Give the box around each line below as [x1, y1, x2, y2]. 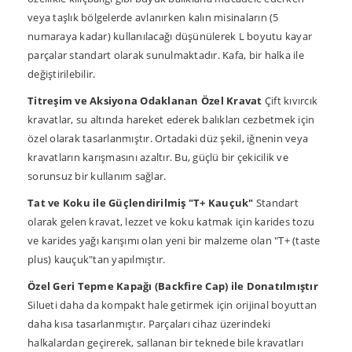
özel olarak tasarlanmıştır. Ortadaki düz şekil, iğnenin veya [27, 130, 308, 145]
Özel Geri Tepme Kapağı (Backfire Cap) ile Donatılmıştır [27, 278, 318, 293]
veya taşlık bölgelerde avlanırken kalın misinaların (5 [27, 9, 279, 24]
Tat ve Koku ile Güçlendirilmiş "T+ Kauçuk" [27, 195, 254, 210]
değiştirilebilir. [27, 66, 96, 81]
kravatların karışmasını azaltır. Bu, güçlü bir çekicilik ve [27, 149, 288, 164]
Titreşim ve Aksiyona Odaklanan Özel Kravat [27, 93, 262, 108]
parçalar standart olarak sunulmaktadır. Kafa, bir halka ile [27, 47, 304, 62]
